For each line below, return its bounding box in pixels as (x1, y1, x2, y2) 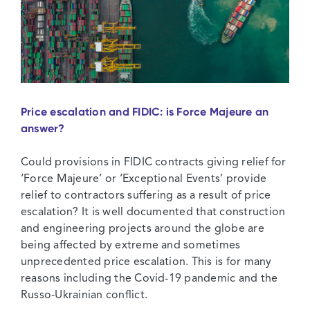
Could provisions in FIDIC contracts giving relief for (21, 157, 286, 169)
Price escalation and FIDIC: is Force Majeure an (21, 105, 269, 119)
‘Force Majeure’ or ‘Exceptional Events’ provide (21, 174, 267, 185)
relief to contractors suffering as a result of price (21, 190, 271, 202)
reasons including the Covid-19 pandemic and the (21, 273, 278, 285)
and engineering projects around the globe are (21, 224, 264, 235)
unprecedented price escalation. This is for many (21, 257, 272, 268)
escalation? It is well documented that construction (21, 207, 286, 219)
